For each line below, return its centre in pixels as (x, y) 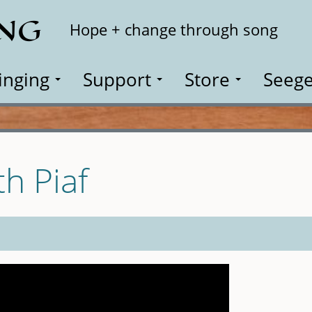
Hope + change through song (174, 30)
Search (271, 21)
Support (117, 79)
